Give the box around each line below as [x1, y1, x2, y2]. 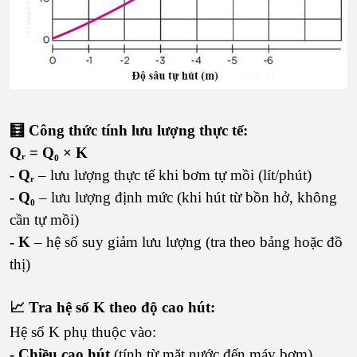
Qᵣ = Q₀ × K [10, 143, 88, 161]
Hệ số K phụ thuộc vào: [10, 323, 156, 340]
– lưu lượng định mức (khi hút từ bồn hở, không [35, 188, 337, 206]
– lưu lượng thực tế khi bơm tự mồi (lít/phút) [34, 166, 312, 183]
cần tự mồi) [10, 210, 79, 228]
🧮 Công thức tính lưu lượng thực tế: [10, 121, 248, 139]
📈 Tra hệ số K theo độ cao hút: [10, 298, 215, 316]
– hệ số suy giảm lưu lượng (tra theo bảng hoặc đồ [30, 233, 343, 250]
